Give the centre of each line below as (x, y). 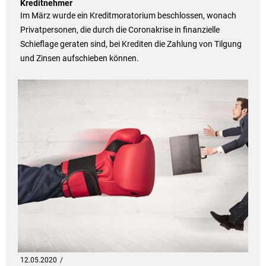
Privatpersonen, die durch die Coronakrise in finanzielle (120, 30)
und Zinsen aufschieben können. (79, 58)
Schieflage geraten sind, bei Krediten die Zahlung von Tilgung (131, 44)
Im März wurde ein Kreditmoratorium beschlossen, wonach (128, 16)
